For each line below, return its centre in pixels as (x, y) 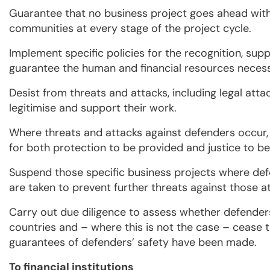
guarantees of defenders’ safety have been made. (133, 243)
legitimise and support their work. (93, 108)
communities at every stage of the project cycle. (130, 29)
